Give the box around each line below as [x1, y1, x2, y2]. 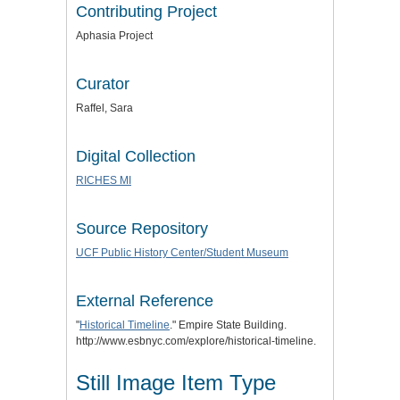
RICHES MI [76, 174, 131, 187]
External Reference [76, 292, 213, 311]
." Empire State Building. [170, 319, 287, 332]
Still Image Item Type [76, 371, 276, 396]
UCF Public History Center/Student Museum [76, 246, 288, 260]
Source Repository [76, 220, 208, 238]
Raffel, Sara [76, 102, 133, 115]
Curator [76, 75, 129, 94]
